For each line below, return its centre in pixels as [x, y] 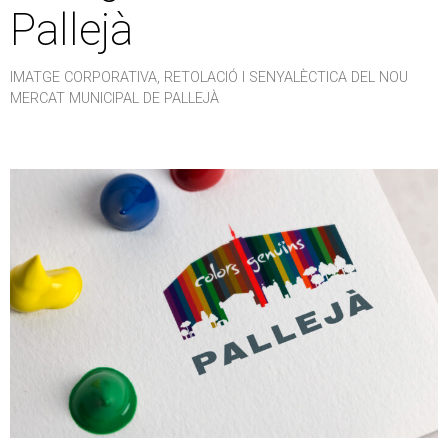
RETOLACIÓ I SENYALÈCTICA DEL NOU [286, 77]
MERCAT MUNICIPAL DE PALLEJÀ [114, 98]
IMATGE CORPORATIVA [83, 77]
